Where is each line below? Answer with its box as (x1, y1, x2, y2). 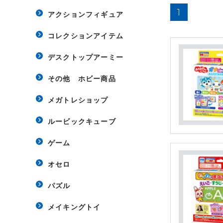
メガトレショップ (48, 95, 109, 105)
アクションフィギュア (48, 9, 123, 19)
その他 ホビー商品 (48, 74, 116, 83)
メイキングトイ (48, 202, 101, 212)
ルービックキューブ (48, 116, 116, 126)
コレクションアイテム (48, 31, 123, 40)
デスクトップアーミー (48, 52, 123, 62)
